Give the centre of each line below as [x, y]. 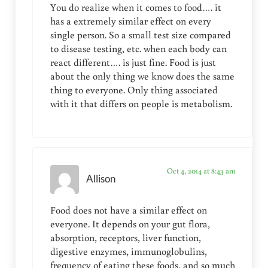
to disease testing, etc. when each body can [138, 48]
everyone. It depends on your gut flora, [130, 223]
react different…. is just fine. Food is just [133, 62]
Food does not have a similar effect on [128, 210]
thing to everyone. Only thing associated [134, 89]
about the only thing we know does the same [142, 76]
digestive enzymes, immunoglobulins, [128, 251]
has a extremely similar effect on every [130, 21]
